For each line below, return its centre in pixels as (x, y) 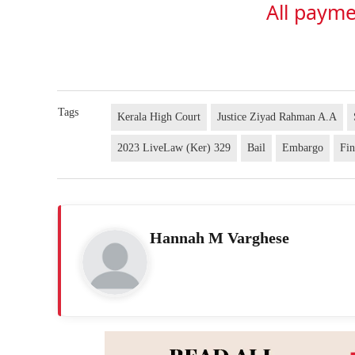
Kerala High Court (159, 116)
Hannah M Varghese (219, 237)
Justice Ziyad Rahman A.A (277, 116)
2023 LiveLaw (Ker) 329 (174, 147)
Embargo (303, 147)
